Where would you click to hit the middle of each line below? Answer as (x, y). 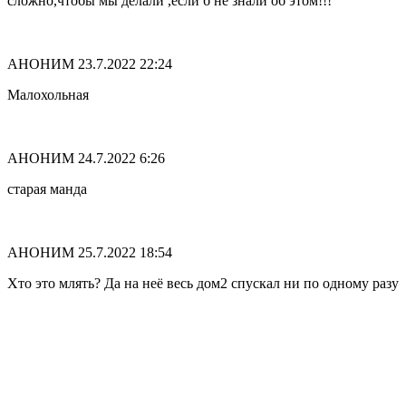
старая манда (47, 189)
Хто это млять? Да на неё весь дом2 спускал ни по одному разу (203, 284)
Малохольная (48, 95)
